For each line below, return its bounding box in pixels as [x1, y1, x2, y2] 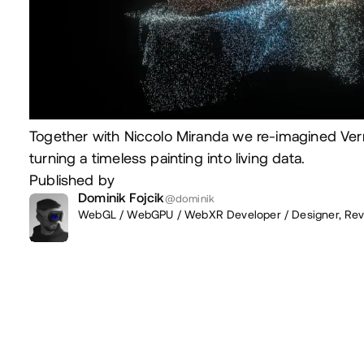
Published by [29, 171, 115, 188]
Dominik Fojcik [78, 189, 165, 205]
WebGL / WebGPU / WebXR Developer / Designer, [78, 207, 345, 221]
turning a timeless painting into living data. [29, 149, 305, 167]
